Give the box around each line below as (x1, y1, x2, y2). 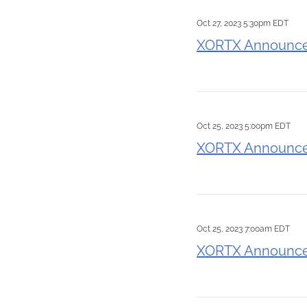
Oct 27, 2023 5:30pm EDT (197, 19, 288, 28)
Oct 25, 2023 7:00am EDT (197, 224, 290, 234)
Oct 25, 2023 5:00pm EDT (197, 121, 291, 131)
